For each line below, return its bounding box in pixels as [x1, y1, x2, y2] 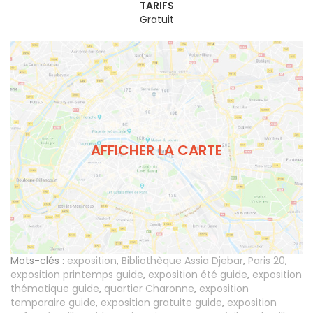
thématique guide [10, 282, 99, 296]
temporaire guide [10, 296, 96, 310]
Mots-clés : [10, 254, 64, 268]
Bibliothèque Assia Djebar [122, 254, 243, 268]
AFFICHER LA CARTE [91, 140, 222, 160]
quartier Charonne [104, 282, 194, 296]
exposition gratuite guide [101, 296, 222, 310]
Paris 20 [248, 254, 285, 268]
